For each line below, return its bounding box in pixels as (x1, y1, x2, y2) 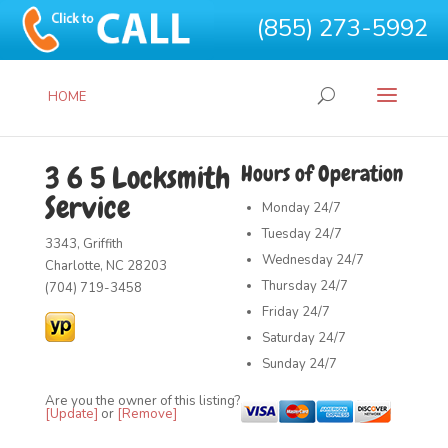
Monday (262, 199, 311, 217)
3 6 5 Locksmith (44, 159, 230, 197)
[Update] (44, 405, 98, 423)
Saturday (262, 329, 316, 347)
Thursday (262, 277, 318, 295)
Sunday (262, 355, 307, 373)
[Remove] (116, 405, 177, 423)
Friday (262, 303, 300, 321)
